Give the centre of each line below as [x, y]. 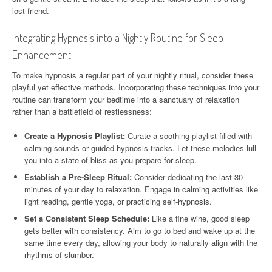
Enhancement [42, 54]
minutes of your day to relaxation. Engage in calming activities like [141, 189]
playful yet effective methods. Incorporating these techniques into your [136, 87]
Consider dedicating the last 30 [187, 177]
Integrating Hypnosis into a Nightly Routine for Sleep [118, 37]
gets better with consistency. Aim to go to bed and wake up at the [140, 230]
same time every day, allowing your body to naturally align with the [141, 242]
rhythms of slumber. [59, 254]
